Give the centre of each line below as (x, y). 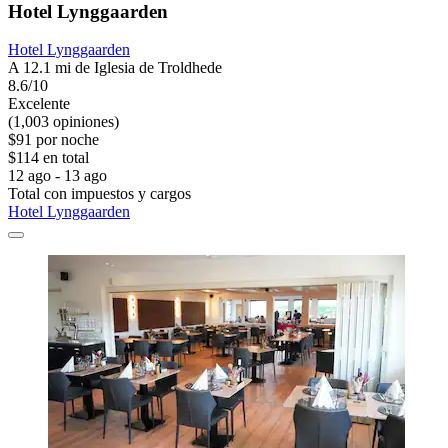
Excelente (39, 104)
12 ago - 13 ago (57, 176)
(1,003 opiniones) (63, 122)
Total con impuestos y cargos (99, 194)
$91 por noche (53, 140)
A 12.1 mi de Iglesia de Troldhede (115, 68)
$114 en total (48, 158)
